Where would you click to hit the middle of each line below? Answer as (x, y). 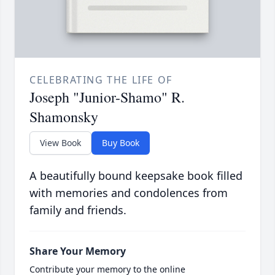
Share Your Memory (78, 251)
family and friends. (78, 210)
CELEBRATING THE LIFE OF (101, 80)
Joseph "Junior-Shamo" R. (107, 97)
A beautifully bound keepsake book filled (136, 176)
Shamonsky (64, 117)
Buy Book (121, 143)
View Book (60, 143)
